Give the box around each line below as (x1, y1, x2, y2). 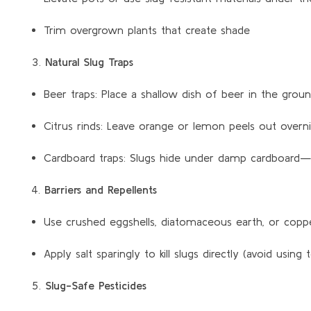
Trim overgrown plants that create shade (43, 23, 250, 36)
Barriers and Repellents (44, 183, 157, 196)
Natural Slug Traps (45, 55, 133, 68)
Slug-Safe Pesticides (45, 278, 146, 292)
